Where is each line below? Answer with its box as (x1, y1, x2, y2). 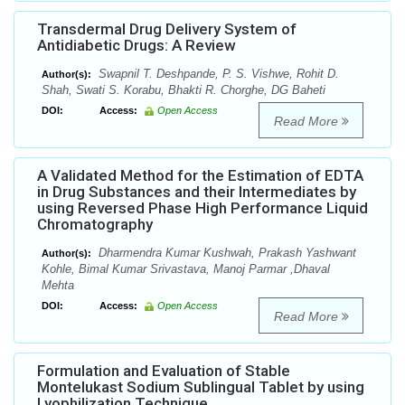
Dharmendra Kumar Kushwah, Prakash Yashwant (95, 246, 356, 260)
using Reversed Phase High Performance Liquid (37, 199, 368, 218)
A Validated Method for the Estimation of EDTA (37, 166, 363, 185)
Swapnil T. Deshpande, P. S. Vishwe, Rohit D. (95, 67, 339, 81)
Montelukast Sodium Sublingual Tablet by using (37, 378, 364, 397)
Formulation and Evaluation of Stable (37, 362, 290, 381)
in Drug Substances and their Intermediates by (37, 183, 356, 202)
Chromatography (37, 215, 153, 234)
